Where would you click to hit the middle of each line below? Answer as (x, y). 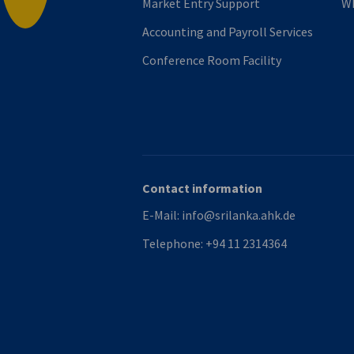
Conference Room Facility (212, 60)
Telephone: (174, 244)
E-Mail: (162, 215)
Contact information (202, 188)
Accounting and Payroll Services (228, 32)
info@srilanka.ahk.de (239, 215)
